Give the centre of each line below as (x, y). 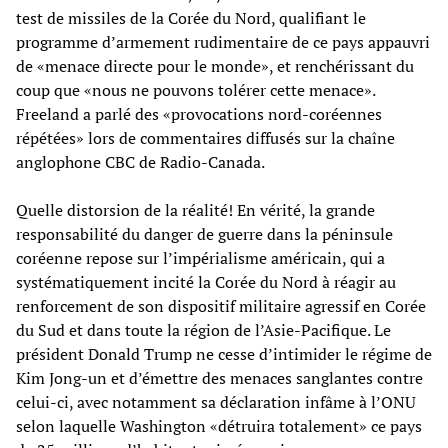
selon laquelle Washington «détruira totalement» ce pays (219, 425)
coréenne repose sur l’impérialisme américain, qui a (200, 257)
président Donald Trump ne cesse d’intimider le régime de (224, 353)
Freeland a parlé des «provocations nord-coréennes (199, 113)
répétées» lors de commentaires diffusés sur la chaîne (205, 137)
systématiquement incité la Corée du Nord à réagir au (206, 281)
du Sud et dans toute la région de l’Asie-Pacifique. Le (203, 329)
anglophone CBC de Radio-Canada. (140, 161)
